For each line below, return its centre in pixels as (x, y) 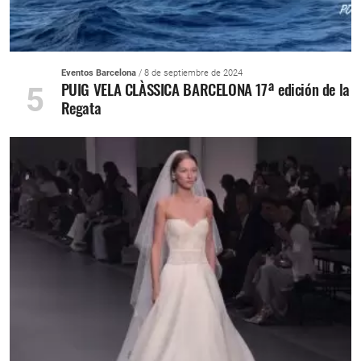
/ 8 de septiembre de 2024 (189, 73)
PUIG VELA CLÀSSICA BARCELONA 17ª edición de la (205, 89)
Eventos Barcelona (98, 73)
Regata (81, 108)
